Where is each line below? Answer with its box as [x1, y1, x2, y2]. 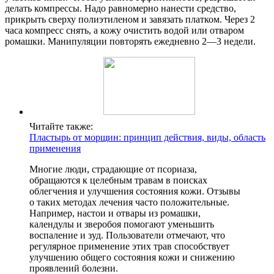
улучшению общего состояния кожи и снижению [29, 252, 235, 263]
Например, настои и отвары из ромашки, [29, 208, 201, 219]
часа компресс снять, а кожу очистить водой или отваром [5, 25, 244, 36]
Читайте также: [29, 121, 93, 132]
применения [29, 143, 81, 154]
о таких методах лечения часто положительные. [29, 197, 229, 208]
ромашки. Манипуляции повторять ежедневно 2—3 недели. [5, 36, 256, 47]
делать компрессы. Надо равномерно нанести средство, [5, 3, 236, 14]
